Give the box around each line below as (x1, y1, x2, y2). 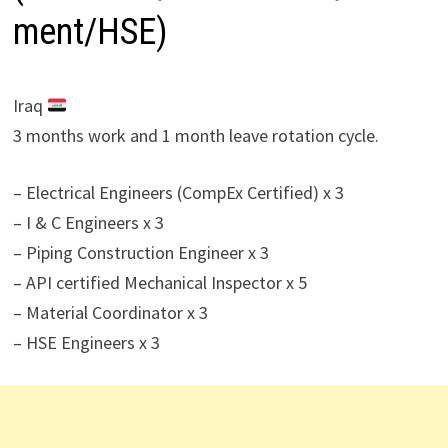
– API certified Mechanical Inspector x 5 (12, 271, 307, 294)
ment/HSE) (12, 11, 168, 53)
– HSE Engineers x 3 (12, 331, 160, 354)
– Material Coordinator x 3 (12, 301, 208, 324)
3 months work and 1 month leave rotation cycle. (12, 124, 379, 147)
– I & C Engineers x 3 (12, 211, 164, 234)
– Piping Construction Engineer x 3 (12, 241, 269, 264)
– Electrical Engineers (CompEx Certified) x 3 (12, 181, 344, 204)
